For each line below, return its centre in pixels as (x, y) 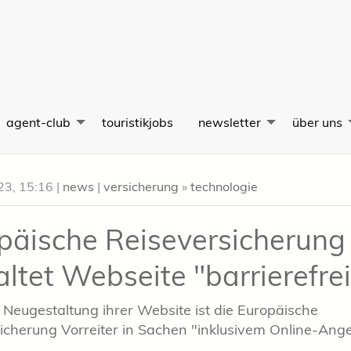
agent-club (38, 122)
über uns (317, 122)
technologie (224, 187)
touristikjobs (138, 122)
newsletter (230, 122)
